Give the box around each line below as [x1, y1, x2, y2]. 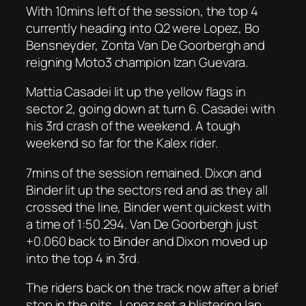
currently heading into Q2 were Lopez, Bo [26, 18, 260, 37]
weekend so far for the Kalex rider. [26, 134, 218, 152]
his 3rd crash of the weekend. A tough [26, 117, 241, 135]
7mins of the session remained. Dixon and [26, 163, 262, 182]
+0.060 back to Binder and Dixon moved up [26, 232, 268, 250]
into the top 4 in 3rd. [26, 249, 139, 267]
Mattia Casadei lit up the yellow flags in [26, 83, 246, 101]
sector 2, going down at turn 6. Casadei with [26, 100, 275, 118]
